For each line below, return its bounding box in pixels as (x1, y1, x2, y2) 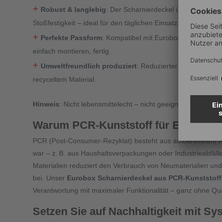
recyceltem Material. (33, 75, 96, 84)
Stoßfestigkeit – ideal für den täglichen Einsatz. (33, 19, 179, 27)
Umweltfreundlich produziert (41, 62, 137, 70)
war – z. (33, 149, 57, 157)
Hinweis (33, 100, 59, 109)
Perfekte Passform (41, 34, 102, 42)
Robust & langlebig (41, 5, 106, 14)
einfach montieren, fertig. (33, 47, 111, 55)
